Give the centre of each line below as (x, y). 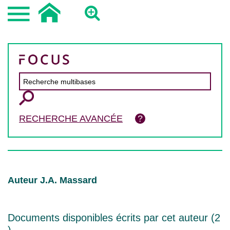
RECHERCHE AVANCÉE (71, 119)
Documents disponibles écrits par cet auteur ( (111, 218)
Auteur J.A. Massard (52, 180)
